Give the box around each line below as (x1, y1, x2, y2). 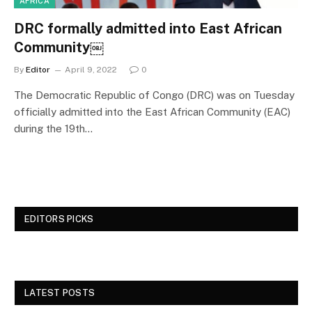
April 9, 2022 (65, 64, 117, 75)
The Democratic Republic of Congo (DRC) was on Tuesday (14, 88, 295, 101)
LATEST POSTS (24, 287, 95, 298)
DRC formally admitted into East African (14, 19, 282, 37)
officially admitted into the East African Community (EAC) (14, 105, 290, 118)
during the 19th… (14, 122, 93, 134)
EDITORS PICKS (24, 213, 94, 224)
